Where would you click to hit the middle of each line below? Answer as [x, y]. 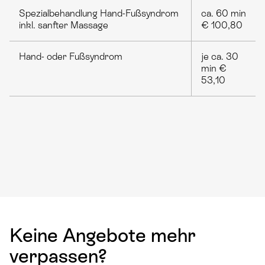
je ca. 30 [220, 57]
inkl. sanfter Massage [64, 25]
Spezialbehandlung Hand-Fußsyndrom [99, 14]
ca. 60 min [224, 14]
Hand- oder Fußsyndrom [71, 57]
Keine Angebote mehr [103, 236]
